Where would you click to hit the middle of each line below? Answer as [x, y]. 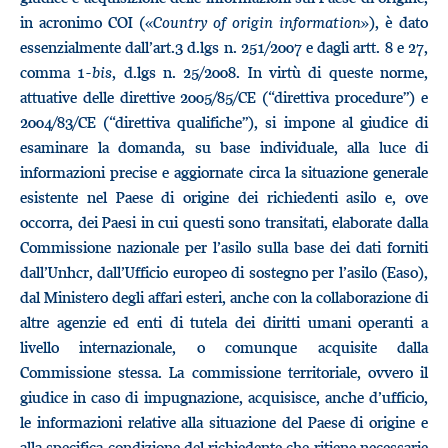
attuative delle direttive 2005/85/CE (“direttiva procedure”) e [224, 97]
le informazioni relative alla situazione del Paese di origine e [224, 422]
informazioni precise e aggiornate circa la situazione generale [224, 172]
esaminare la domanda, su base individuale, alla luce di [224, 147]
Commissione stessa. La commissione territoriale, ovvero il [224, 372]
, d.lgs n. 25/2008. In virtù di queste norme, [270, 72]
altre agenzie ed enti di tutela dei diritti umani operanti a [224, 322]
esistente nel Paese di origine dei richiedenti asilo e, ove [224, 197]
